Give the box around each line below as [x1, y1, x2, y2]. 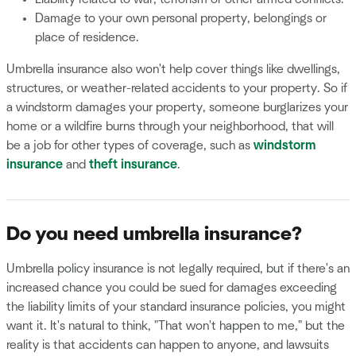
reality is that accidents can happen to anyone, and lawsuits [6, 339, 329, 352]
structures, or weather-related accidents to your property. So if [6, 81, 347, 95]
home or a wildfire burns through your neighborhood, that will [6, 119, 334, 133]
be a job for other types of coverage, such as [6, 138, 253, 152]
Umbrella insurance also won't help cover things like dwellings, [6, 62, 340, 75]
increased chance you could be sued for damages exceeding [6, 281, 337, 295]
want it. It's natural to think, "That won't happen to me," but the [6, 319, 345, 333]
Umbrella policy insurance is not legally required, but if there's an [6, 262, 350, 276]
